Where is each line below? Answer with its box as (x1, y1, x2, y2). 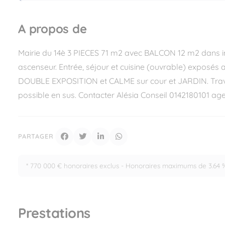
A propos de (18, 21, 87, 37)
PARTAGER (18, 132, 54, 141)
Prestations (18, 204, 91, 221)
